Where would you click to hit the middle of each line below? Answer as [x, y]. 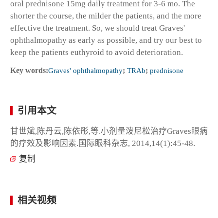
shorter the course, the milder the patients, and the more [106, 16]
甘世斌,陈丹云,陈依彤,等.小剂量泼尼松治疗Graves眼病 [109, 131]
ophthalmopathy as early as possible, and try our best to [106, 40]
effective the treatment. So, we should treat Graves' [98, 28]
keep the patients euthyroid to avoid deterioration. [97, 52]
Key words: [29, 70]
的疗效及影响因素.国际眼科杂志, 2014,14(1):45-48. [103, 143]
